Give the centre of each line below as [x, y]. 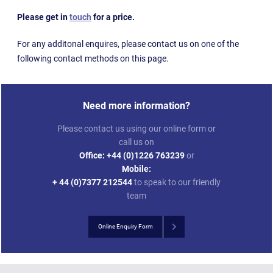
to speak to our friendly [176, 182]
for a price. [113, 17]
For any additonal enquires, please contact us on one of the [128, 44]
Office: [92, 155]
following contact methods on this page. [93, 58]
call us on [136, 142]
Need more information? [136, 105]
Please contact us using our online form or [136, 128]
